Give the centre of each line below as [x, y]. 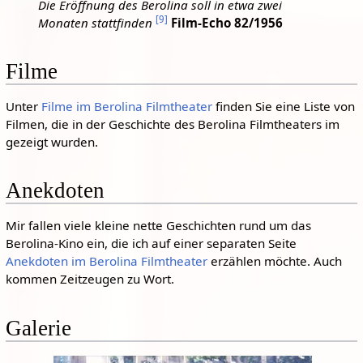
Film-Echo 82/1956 [226, 22]
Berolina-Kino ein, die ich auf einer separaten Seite [151, 243]
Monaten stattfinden [96, 22]
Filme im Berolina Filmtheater [126, 106]
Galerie [38, 328]
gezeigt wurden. [51, 141]
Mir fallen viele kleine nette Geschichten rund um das [158, 226]
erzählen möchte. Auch [274, 261]
